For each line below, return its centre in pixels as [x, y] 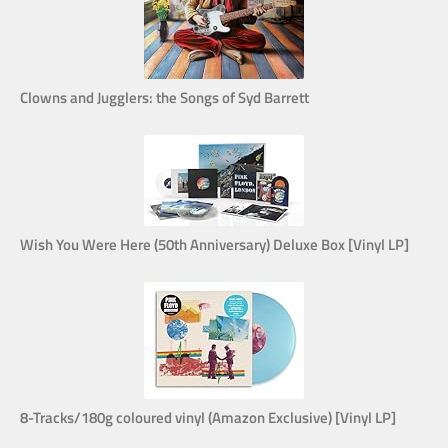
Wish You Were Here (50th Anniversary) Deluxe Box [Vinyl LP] [214, 245]
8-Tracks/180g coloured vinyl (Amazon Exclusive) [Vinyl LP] [208, 418]
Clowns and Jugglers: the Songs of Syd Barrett [164, 98]
